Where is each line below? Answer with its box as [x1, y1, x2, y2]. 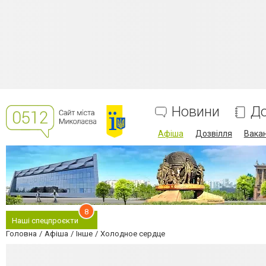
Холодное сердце [100, 229, 165, 238]
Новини [171, 103, 220, 120]
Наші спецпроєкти [12, 216, 78, 225]
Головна [6, 229, 37, 238]
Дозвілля [195, 129, 232, 138]
